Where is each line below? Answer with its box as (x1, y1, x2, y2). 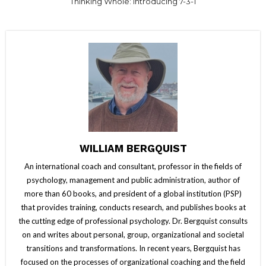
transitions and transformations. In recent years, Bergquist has (26, 243, 240, 253)
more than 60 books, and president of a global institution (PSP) (24, 188, 242, 198)
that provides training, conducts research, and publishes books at (20, 202, 246, 212)
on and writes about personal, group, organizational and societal (22, 229, 244, 239)
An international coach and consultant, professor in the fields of (24, 161, 242, 171)
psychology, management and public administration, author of (26, 175, 240, 185)
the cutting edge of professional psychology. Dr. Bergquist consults (18, 216, 248, 226)
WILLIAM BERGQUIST (79, 142, 187, 154)
